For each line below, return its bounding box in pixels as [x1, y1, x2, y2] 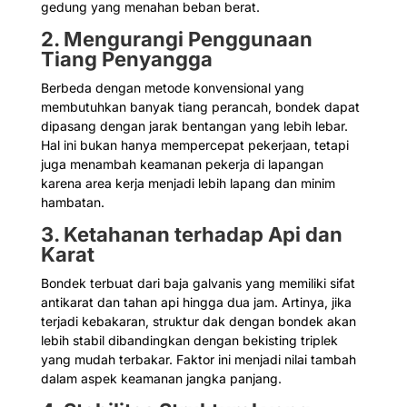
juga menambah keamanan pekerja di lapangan [40, 156, 323, 173]
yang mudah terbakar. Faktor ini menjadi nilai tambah [40, 352, 356, 368]
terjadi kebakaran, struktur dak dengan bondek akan [40, 313, 356, 330]
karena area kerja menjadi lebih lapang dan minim [40, 175, 335, 192]
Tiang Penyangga [40, 47, 213, 72]
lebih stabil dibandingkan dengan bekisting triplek [40, 333, 338, 349]
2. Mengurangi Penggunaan [40, 27, 313, 52]
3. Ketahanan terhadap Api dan [40, 223, 342, 247]
